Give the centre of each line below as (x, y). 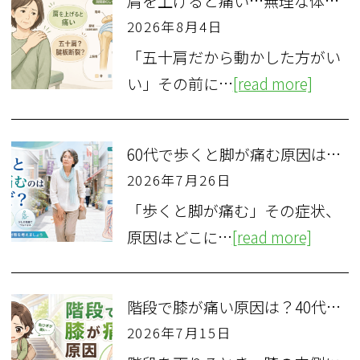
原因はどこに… (179, 237)
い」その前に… (180, 84)
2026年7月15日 (179, 333)
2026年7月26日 (179, 180)
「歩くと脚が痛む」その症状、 (233, 210)
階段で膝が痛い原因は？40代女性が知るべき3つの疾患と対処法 (333, 307)
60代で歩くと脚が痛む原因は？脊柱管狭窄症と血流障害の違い (333, 154)
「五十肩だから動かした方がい (233, 57)
